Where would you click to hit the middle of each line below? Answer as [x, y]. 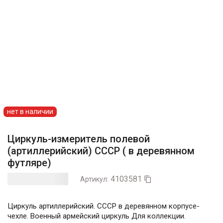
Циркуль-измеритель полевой [79, 139]
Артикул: [94, 179]
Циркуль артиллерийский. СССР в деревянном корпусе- [104, 206]
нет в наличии [30, 112]
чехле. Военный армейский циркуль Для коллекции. [97, 216]
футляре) [29, 163]
